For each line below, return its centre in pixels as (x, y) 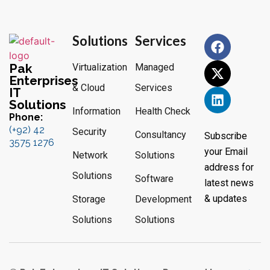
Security (89, 131)
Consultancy (161, 134)
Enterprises (43, 80)
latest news (229, 183)
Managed (155, 67)
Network (90, 155)
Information (96, 111)
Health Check (163, 111)
